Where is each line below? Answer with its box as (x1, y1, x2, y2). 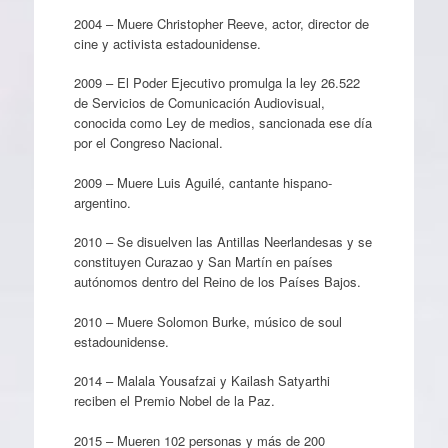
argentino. (73, 192, 131, 212)
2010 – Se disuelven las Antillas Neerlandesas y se (73, 232, 372, 251)
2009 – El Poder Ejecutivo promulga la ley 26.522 (73, 73, 360, 92)
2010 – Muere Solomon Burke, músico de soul (73, 311, 342, 331)
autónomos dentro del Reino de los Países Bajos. (73, 272, 361, 291)
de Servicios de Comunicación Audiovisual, (73, 93, 325, 112)
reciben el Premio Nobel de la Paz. (73, 391, 275, 410)
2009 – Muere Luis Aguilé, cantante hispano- (73, 172, 332, 192)
